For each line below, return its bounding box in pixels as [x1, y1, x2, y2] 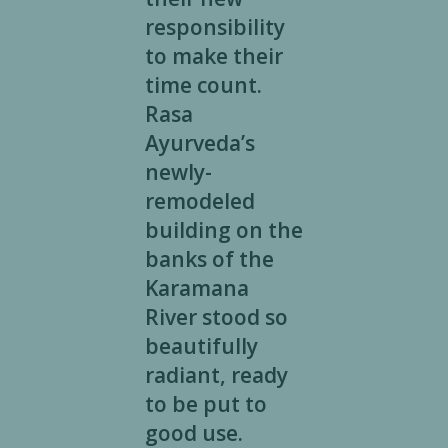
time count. [144, 71, 262, 100]
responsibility [144, 13, 285, 42]
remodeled [144, 187, 255, 216]
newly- [144, 158, 212, 187]
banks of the [144, 245, 274, 274]
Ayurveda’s [144, 129, 255, 158]
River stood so [144, 303, 288, 332]
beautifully [144, 332, 258, 361]
